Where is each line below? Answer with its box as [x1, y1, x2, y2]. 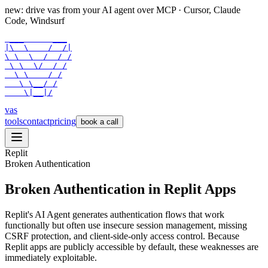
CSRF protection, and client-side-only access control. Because [5, 230, 239, 241]
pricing [50, 116, 76, 126]
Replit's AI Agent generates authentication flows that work [5, 209, 224, 220]
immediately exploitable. [5, 252, 97, 263]
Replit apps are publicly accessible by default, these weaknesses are [5, 241, 258, 252]
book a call [81, 117, 118, 126]
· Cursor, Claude [178, 5, 240, 15]
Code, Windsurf [5, 16, 65, 26]
